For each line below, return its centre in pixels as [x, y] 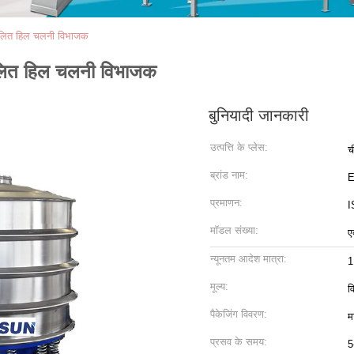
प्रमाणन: [226, 203]
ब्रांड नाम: [229, 175]
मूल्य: [219, 286]
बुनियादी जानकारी [259, 115]
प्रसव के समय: [239, 342]
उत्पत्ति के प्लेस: [239, 147]
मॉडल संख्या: [234, 230]
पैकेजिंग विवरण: [239, 314]
